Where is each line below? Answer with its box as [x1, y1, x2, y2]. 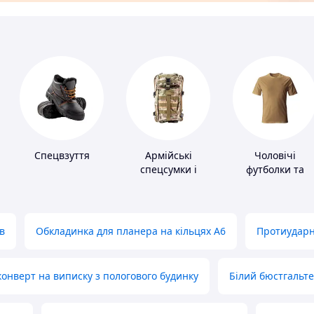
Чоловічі [254, 149, 296, 163]
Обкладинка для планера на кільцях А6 [36, 224, 226, 238]
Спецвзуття [34, 149, 90, 163]
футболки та [245, 163, 304, 177]
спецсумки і [139, 163, 197, 177]
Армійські [144, 149, 192, 163]
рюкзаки [147, 177, 189, 191]
